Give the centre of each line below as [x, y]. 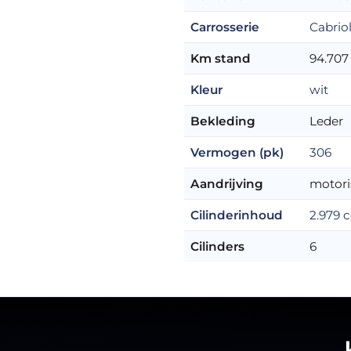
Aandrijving [227, 183]
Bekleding [223, 121]
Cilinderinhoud [237, 215]
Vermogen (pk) [237, 152]
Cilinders [218, 246]
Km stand [221, 58]
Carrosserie [225, 27]
